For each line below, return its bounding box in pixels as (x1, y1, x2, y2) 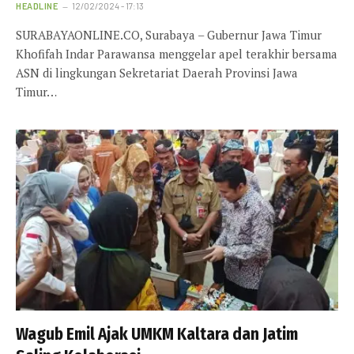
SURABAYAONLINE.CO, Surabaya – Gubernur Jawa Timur (16, 26, 322, 43)
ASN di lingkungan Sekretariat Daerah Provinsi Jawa (16, 64, 298, 81)
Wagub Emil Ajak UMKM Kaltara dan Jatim (16, 324, 298, 345)
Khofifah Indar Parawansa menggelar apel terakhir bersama (16, 45, 337, 62)
